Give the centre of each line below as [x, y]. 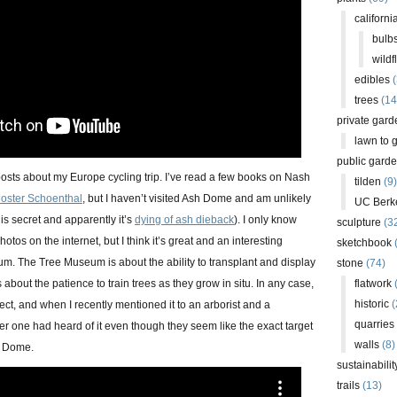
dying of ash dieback [184, 220]
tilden [368, 182]
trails [348, 385]
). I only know [265, 220]
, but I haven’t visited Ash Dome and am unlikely [197, 198]
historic [372, 304]
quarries [374, 324]
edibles [372, 80]
